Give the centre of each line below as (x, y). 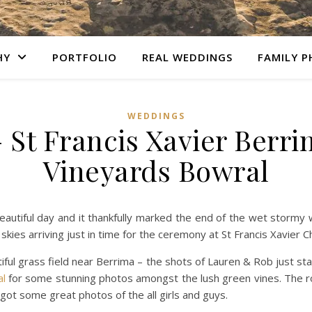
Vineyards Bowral (156, 170)
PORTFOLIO (85, 57)
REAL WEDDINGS (187, 57)
